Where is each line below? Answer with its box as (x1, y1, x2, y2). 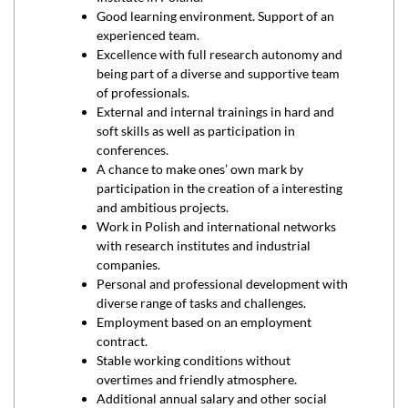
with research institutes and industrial (97, 238, 311, 253)
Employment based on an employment (97, 314, 311, 330)
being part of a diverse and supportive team (97, 66, 340, 81)
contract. (97, 333, 148, 349)
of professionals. (97, 85, 189, 100)
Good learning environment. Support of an (97, 8, 334, 24)
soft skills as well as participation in (97, 123, 295, 138)
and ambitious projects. (97, 199, 229, 215)
